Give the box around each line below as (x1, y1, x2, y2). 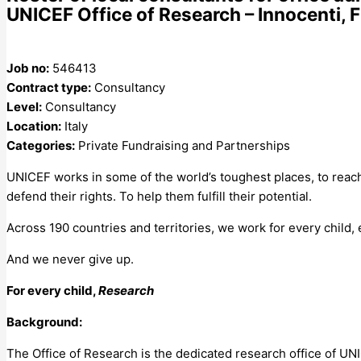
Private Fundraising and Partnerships (78, 137, 290, 153)
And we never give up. (6, 251, 134, 267)
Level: (6, 98, 42, 114)
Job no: (6, 60, 49, 76)
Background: (6, 313, 82, 330)
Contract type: (6, 79, 91, 95)
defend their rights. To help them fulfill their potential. (6, 188, 312, 204)
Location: (6, 118, 61, 134)
